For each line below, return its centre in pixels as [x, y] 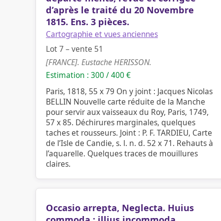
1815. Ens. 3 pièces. [88, 22]
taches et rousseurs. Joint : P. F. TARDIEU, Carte [129, 133]
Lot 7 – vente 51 [74, 49]
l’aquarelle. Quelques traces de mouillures [122, 153]
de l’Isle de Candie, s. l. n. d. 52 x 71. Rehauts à [129, 143]
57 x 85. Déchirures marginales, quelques [121, 122]
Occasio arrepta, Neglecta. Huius [120, 208]
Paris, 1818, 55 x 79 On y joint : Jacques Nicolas [129, 91]
